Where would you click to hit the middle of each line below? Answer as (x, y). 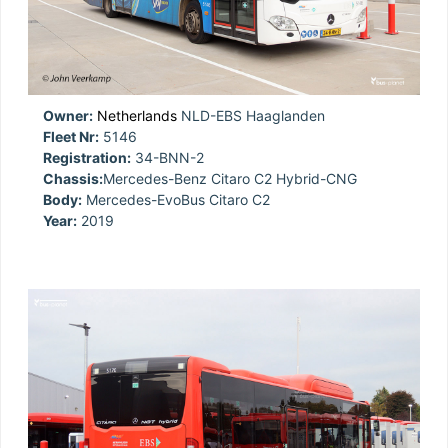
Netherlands (137, 115)
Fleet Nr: (71, 136)
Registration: (87, 157)
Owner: (68, 115)
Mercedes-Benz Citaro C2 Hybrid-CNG (230, 178)
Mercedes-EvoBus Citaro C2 (176, 199)
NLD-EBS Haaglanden (251, 115)
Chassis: (73, 178)
